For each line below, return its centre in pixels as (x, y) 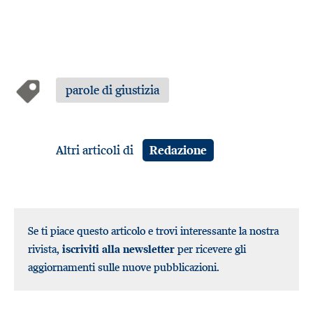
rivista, (45, 249)
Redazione (178, 150)
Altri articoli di (96, 150)
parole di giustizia (113, 90)
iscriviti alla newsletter (118, 249)
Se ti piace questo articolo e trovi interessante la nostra (153, 231)
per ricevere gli (212, 249)
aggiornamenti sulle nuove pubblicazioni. (124, 267)
